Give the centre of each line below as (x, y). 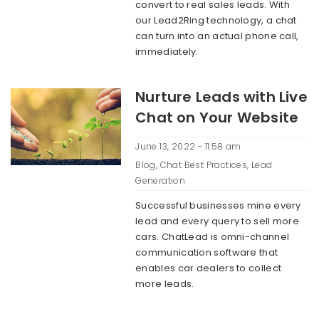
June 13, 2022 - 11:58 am (188, 146)
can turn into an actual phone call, (217, 36)
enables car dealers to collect (209, 268)
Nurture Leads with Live (221, 97)
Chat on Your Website (217, 117)
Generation (161, 181)
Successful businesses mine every (218, 205)
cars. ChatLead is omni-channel (213, 237)
